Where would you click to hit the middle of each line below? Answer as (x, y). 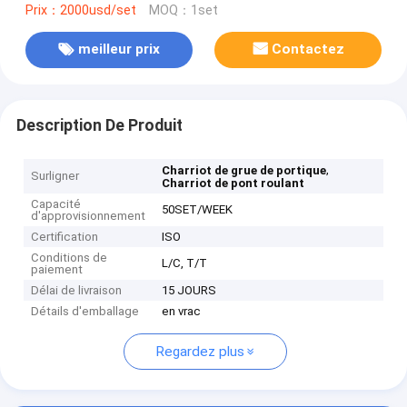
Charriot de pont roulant (233, 184)
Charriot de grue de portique (244, 171)
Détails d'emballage (85, 312)
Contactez (308, 50)
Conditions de (69, 258)
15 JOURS (189, 291)
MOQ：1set (183, 10)
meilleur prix (119, 50)
